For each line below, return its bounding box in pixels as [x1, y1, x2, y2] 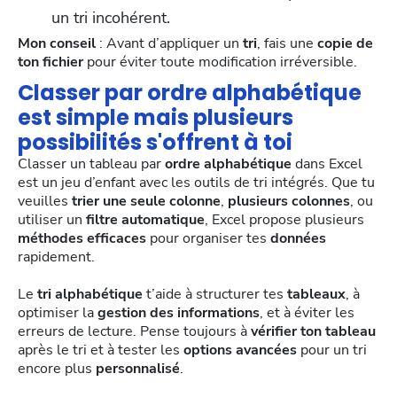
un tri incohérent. [51, 7, 170, 29]
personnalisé [96, 359, 180, 379]
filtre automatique [86, 210, 205, 230]
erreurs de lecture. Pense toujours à [18, 322, 251, 342]
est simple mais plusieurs [18, 103, 293, 133]
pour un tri [297, 340, 367, 361]
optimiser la [18, 303, 97, 323]
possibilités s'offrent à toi [18, 128, 292, 158]
